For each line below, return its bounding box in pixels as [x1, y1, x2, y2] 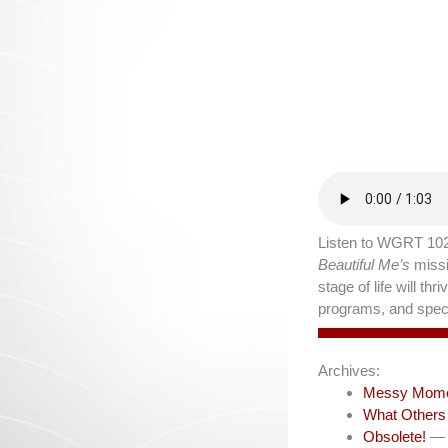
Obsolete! [363, 428, 426, 445]
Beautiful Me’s [318, 256, 414, 273]
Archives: [318, 362, 380, 379]
